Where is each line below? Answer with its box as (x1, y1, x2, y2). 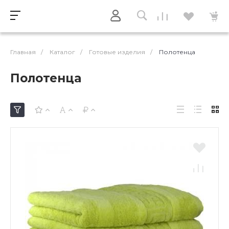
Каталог (50, 48, 75, 56)
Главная (10, 48, 36, 56)
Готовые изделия (89, 48, 145, 56)
